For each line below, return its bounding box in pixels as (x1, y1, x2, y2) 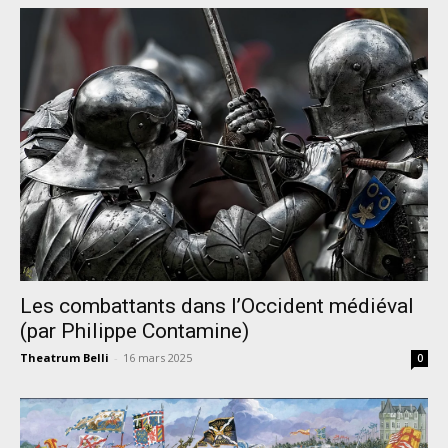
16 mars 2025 (123, 349, 192, 365)
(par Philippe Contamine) (20, 318, 249, 343)
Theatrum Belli (20, 349, 109, 365)
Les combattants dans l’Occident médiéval (20, 293, 414, 318)
